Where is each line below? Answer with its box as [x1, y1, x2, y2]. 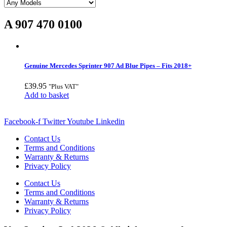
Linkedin [96, 117, 125, 126]
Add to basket [24, 90, 69, 99]
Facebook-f [4, 117, 41, 126]
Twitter [43, 117, 65, 126]
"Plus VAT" [49, 82, 79, 90]
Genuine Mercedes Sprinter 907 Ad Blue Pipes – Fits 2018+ [24, 62, 192, 70]
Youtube [67, 117, 94, 126]
